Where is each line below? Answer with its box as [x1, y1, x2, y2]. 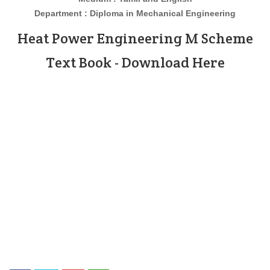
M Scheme [181, 29, 253, 48]
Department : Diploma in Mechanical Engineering [34, 8, 236, 18]
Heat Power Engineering [17, 29, 182, 48]
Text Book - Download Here [45, 53, 225, 72]
